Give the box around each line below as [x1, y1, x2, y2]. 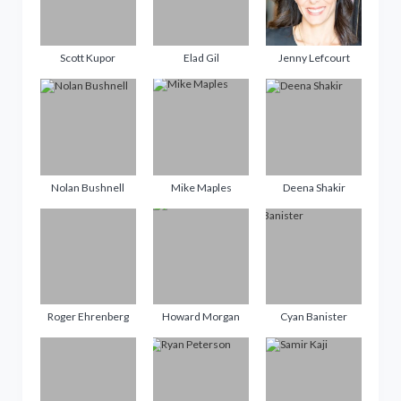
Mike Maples [170, 180, 232, 194]
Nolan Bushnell [51, 180, 125, 194]
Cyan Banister [280, 309, 348, 323]
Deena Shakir [282, 180, 346, 194]
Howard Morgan [162, 309, 240, 323]
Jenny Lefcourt [277, 51, 350, 65]
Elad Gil [183, 51, 219, 65]
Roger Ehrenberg [47, 309, 129, 323]
